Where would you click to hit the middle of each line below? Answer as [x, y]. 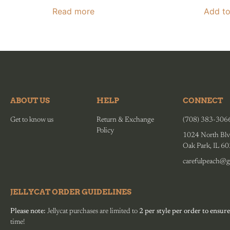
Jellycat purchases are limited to [93, 212]
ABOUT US [30, 100]
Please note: [28, 212]
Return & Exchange [125, 120]
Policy [105, 131]
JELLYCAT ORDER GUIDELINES [71, 192]
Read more [73, 11]
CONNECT [203, 100]
